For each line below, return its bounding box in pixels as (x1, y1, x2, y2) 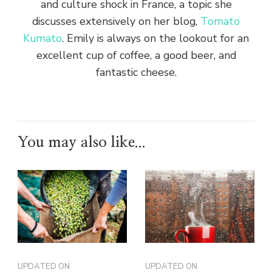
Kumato (23, 30, 62, 46)
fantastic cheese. (95, 64, 177, 80)
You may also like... (18, 135, 146, 151)
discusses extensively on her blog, (32, 13, 200, 29)
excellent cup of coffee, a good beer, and (36, 47, 236, 63)
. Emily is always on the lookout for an (62, 30, 249, 46)
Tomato (200, 13, 240, 29)
